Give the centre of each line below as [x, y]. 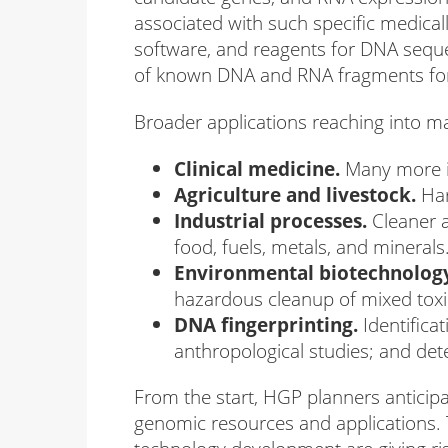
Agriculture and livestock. [295, 194]
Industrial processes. [270, 220]
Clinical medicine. [257, 168]
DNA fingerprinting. [266, 324]
